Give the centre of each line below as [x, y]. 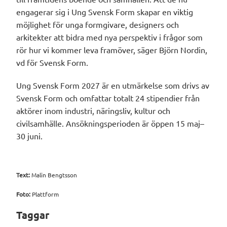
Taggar [33, 215]
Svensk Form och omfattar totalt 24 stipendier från [108, 98]
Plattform [46, 194]
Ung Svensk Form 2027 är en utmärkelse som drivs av [113, 85]
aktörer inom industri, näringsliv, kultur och [93, 111]
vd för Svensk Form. [52, 63]
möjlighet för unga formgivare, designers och [98, 25]
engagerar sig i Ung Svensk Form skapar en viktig [105, 12]
